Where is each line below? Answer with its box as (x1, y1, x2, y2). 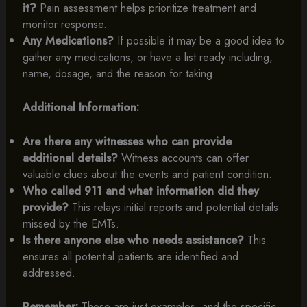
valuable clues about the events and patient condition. (22, 166, 272, 182)
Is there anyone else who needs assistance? (22, 232, 244, 248)
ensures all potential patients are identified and (22, 248, 238, 265)
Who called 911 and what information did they (22, 182, 259, 199)
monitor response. (22, 16, 107, 33)
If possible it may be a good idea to (113, 32, 284, 49)
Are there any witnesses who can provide (22, 133, 232, 149)
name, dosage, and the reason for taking (22, 65, 212, 82)
